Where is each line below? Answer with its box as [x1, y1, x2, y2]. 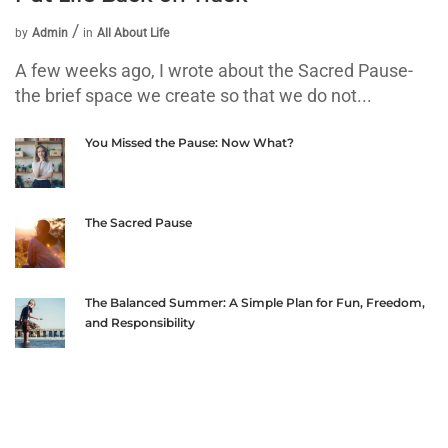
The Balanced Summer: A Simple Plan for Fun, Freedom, [85, 294, 425, 310]
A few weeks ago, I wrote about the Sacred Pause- [15, 59, 413, 81]
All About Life [97, 25, 169, 40]
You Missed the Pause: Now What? [85, 134, 294, 150]
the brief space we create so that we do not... [15, 84, 372, 106]
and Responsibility [85, 314, 195, 330]
